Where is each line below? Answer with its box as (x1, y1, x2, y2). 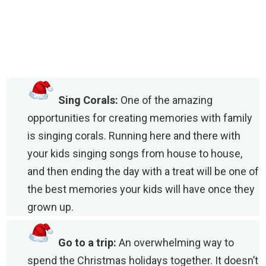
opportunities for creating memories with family (27, 112, 252, 125)
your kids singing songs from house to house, (27, 147, 242, 160)
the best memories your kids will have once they (27, 183, 255, 196)
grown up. (27, 201, 74, 214)
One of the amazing (118, 94, 213, 107)
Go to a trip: (58, 236, 116, 249)
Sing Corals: (58, 94, 118, 107)
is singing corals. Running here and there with (27, 129, 240, 142)
